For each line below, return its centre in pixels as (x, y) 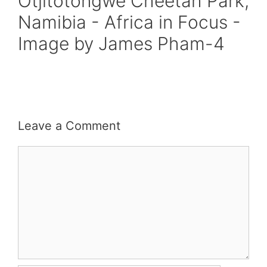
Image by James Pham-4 (121, 44)
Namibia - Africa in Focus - (129, 22)
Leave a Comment (69, 126)
